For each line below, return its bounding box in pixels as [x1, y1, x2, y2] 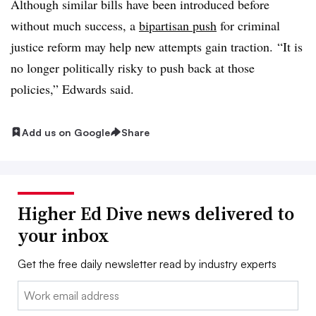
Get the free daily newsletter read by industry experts [18, 257, 276, 272]
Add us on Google [22, 126, 110, 138]
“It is [277, 37, 303, 55]
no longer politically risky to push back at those [11, 59, 255, 76]
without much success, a [11, 16, 139, 34]
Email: [18, 282, 47, 297]
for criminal [217, 16, 280, 34]
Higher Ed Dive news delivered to [18, 201, 294, 227]
